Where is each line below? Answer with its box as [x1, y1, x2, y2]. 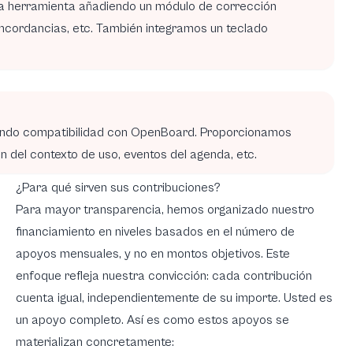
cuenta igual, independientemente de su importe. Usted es [16, 290, 333, 305]
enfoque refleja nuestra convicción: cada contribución [16, 268, 312, 283]
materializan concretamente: [16, 334, 174, 349]
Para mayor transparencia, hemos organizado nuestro [16, 202, 314, 217]
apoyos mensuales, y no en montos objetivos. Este [16, 246, 290, 261]
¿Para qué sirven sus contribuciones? [16, 180, 221, 195]
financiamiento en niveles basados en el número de [16, 224, 295, 239]
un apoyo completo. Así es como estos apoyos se [16, 312, 289, 327]
